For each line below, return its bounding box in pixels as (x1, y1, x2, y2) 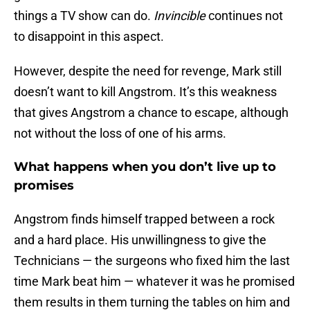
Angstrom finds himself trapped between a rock (14, 212, 275, 227)
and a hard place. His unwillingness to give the (14, 232, 266, 248)
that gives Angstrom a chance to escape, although (14, 105, 289, 120)
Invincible (154, 8, 206, 24)
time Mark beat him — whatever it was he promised (14, 274, 295, 289)
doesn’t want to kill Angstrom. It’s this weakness (14, 84, 277, 100)
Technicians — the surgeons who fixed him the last (14, 253, 290, 268)
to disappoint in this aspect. (14, 29, 164, 44)
